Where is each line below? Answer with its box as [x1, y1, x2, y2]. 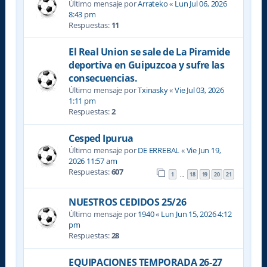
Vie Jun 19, [186, 145, 221, 156]
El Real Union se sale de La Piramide [68, 45, 230, 59]
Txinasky [138, 85, 168, 96]
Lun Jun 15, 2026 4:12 [160, 208, 232, 219]
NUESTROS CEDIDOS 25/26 [68, 195, 187, 209]
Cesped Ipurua [68, 132, 133, 145]
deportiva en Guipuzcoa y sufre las [68, 58, 225, 72]
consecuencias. [68, 72, 138, 85]
